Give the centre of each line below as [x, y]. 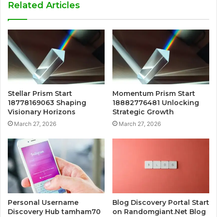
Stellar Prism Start [40, 94]
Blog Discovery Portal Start [161, 203]
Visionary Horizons [42, 112]
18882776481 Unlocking [156, 103]
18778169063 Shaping [47, 103]
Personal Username [43, 203]
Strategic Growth [143, 112]
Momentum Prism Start [154, 94]
